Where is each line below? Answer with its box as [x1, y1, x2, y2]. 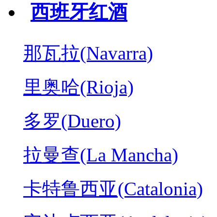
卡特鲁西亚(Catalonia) [23, 178, 203, 199]
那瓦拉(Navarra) [23, 42, 153, 63]
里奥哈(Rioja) [23, 76, 134, 97]
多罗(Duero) [23, 110, 121, 131]
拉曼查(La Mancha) [23, 144, 178, 165]
